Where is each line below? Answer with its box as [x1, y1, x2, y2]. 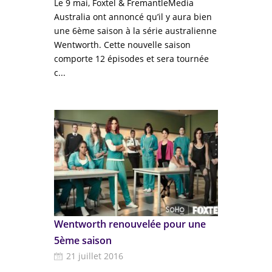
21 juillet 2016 [66, 250, 123, 262]
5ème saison [54, 234, 112, 247]
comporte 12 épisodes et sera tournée [54, 53, 209, 64]
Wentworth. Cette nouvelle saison [54, 39, 191, 50]
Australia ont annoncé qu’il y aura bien [54, 11, 212, 22]
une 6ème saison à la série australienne [54, 25, 217, 36]
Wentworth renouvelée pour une [54, 217, 206, 231]
